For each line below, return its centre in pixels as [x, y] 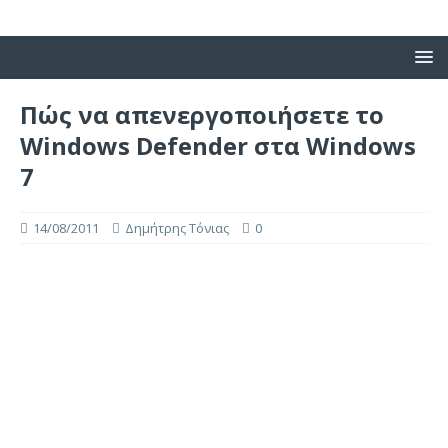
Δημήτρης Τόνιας [177, 228]
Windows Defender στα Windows [218, 145]
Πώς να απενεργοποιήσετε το [202, 114]
